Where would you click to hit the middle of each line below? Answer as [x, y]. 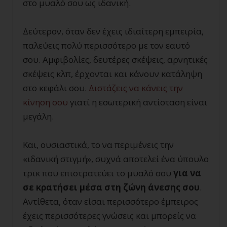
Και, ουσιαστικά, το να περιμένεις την [98, 145]
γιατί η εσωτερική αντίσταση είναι [138, 102]
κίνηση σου [45, 102]
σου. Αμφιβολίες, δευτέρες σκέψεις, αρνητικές [115, 60]
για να [187, 173]
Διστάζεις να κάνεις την [136, 88]
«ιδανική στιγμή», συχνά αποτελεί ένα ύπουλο [116, 159]
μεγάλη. [38, 117]
